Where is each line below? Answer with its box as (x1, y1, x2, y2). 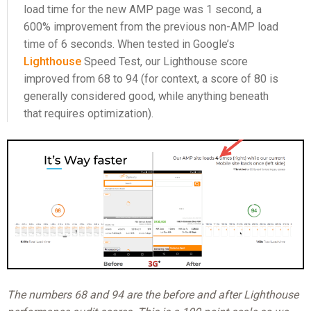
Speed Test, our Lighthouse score (81, 55, 249, 69)
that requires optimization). (24, 107, 154, 121)
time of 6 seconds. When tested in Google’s (24, 37, 235, 51)
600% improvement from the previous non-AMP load (24, 20, 279, 34)
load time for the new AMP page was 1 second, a (24, 3, 262, 17)
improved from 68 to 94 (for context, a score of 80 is (24, 72, 279, 86)
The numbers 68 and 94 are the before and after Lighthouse (6, 288, 299, 302)
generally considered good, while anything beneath (24, 90, 269, 103)
